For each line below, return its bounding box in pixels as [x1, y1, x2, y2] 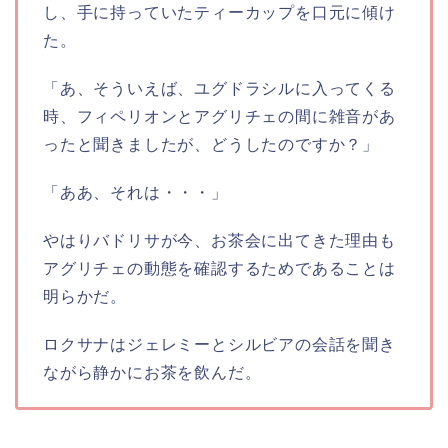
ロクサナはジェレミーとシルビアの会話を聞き [43, 336, 396, 354]
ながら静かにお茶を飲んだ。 [43, 364, 262, 382]
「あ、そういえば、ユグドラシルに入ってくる [43, 80, 396, 98]
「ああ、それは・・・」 [43, 184, 228, 202]
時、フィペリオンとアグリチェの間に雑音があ [43, 108, 396, 126]
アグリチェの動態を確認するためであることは [43, 260, 396, 278]
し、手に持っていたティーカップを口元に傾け [43, 4, 396, 22]
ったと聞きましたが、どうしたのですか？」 [43, 136, 379, 154]
